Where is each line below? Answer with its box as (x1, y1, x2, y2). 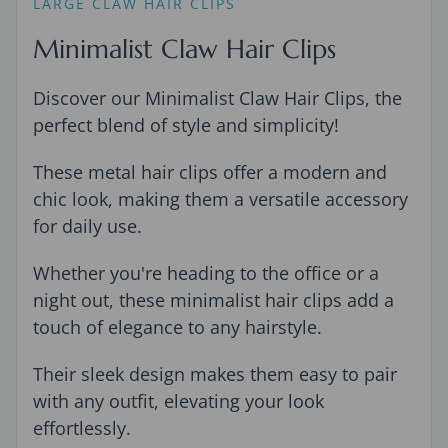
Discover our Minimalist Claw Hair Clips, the (33, 85, 402, 110)
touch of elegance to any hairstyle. (33, 314, 322, 339)
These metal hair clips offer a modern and (33, 159, 387, 184)
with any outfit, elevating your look (33, 388, 324, 413)
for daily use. (33, 213, 142, 238)
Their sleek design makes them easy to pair (33, 361, 397, 386)
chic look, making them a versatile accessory (33, 186, 408, 211)
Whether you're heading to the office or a (33, 260, 379, 285)
